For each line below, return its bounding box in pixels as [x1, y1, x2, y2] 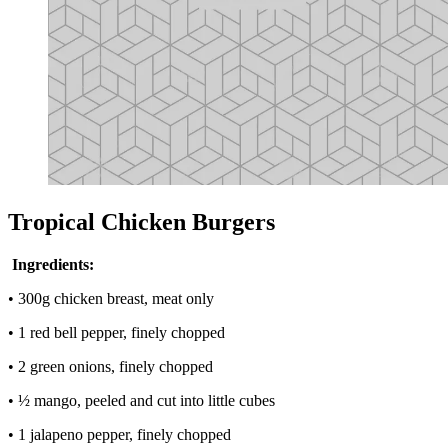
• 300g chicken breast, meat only [8, 290, 214, 308]
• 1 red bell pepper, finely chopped [8, 324, 225, 342]
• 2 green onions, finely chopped [8, 358, 213, 376]
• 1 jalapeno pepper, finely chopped [8, 426, 231, 444]
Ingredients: [12, 256, 94, 274]
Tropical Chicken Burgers [8, 209, 275, 236]
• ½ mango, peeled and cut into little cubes [8, 392, 275, 410]
